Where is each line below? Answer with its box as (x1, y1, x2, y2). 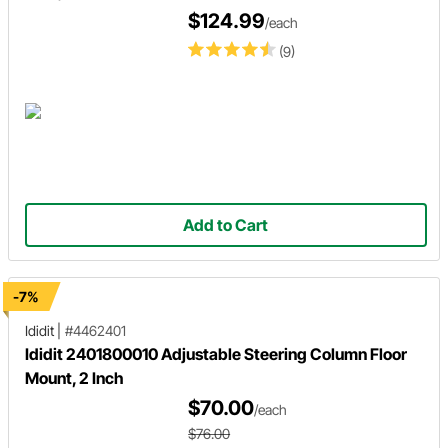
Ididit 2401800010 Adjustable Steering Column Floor (25, 343, 407, 364)
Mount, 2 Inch (25, 367, 124, 388)
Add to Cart (183, 214, 269, 235)
